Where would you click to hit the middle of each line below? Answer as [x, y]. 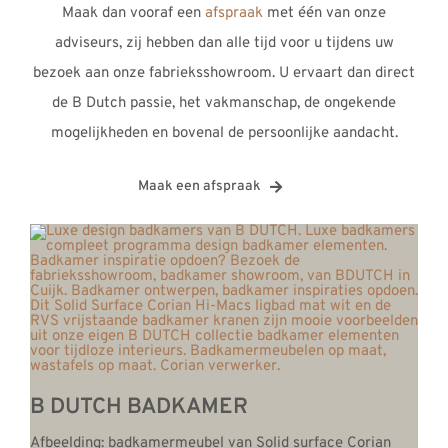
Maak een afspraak [199, 187]
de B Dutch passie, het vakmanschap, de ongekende [224, 104]
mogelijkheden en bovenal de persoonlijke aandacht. [224, 134]
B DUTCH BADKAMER [138, 408]
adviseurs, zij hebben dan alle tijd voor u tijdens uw [224, 44]
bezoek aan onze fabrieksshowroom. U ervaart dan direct [224, 74]
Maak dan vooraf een [133, 14]
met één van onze [324, 14]
